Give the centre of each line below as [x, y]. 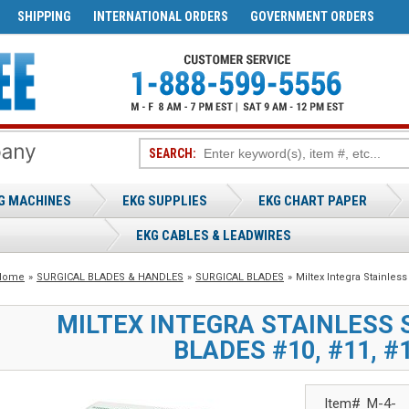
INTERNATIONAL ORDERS [161, 16]
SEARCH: [173, 153]
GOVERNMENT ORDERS [312, 16]
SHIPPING [44, 16]
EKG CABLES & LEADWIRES [214, 236]
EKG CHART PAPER [313, 201]
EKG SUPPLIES [165, 201]
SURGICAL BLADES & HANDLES [110, 277]
